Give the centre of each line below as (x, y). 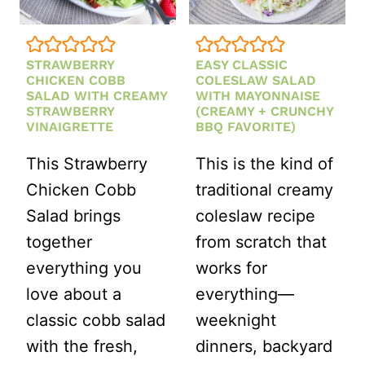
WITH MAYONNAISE (258, 96)
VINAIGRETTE (70, 127)
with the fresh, (82, 347)
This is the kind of (264, 164)
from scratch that (261, 242)
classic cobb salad (96, 321)
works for (231, 268)
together (59, 242)
